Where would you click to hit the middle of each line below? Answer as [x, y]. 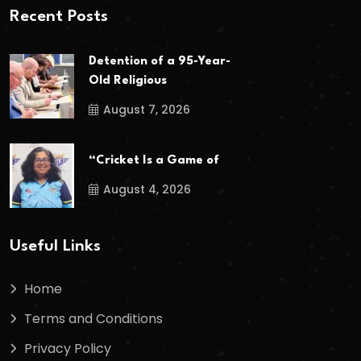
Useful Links [55, 247]
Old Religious [128, 81]
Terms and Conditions [93, 319]
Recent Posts [59, 17]
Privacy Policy [68, 349]
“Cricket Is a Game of [154, 160]
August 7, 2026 [147, 110]
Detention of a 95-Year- [160, 62]
